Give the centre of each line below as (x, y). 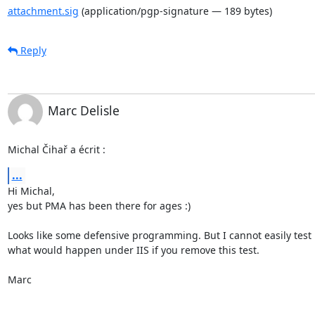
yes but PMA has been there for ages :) (99, 205)
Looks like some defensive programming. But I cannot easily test (159, 235)
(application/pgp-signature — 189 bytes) (175, 11)
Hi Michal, (31, 191)
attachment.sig (43, 11)
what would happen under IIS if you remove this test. (133, 250)
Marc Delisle (83, 110)
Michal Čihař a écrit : (56, 149)
